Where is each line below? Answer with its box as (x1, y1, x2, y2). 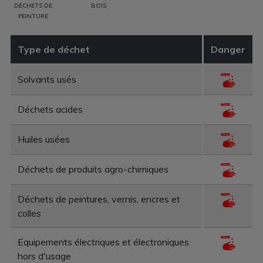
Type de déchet (18, 43, 90, 55)
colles (18, 207, 41, 219)
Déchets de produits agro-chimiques (18, 163, 168, 175)
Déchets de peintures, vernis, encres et (18, 193, 180, 205)
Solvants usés (18, 73, 76, 85)
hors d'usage (18, 249, 71, 262)
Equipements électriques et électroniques (18, 235, 189, 248)
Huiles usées (18, 133, 70, 145)
